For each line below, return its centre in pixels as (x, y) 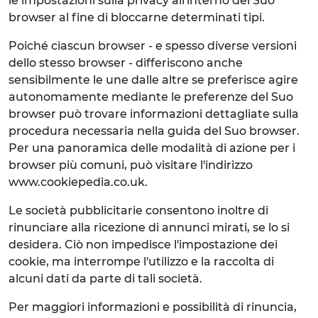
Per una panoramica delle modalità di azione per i (152, 148)
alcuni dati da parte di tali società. (105, 279)
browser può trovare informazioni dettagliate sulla (154, 114)
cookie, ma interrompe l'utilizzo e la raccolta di (141, 262)
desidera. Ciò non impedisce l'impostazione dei (143, 245)
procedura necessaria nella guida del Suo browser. (154, 131)
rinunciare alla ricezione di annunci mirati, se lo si (149, 227)
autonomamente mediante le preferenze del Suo (151, 97)
